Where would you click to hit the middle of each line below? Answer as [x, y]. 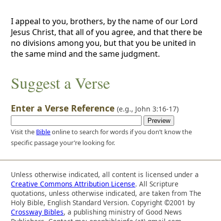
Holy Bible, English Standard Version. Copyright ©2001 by [103, 202]
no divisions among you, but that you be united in [104, 43]
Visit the [24, 132]
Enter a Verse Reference [64, 108]
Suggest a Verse [61, 83]
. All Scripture [157, 184]
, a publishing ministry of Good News [123, 212]
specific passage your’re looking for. [63, 143]
